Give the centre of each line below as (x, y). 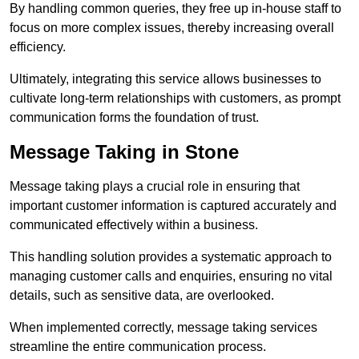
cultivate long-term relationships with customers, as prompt (175, 99)
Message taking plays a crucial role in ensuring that (155, 187)
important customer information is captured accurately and (173, 206)
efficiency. (38, 47)
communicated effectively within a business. (134, 225)
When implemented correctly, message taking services (163, 328)
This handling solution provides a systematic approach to (171, 257)
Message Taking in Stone (124, 152)
